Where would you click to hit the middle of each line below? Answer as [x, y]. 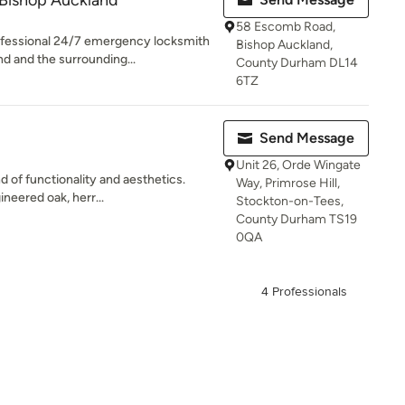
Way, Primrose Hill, [288, 183]
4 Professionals [304, 292]
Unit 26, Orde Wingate [298, 165]
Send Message [307, 138]
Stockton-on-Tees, [290, 201]
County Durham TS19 [297, 219]
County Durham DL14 [297, 63]
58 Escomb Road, [286, 27]
